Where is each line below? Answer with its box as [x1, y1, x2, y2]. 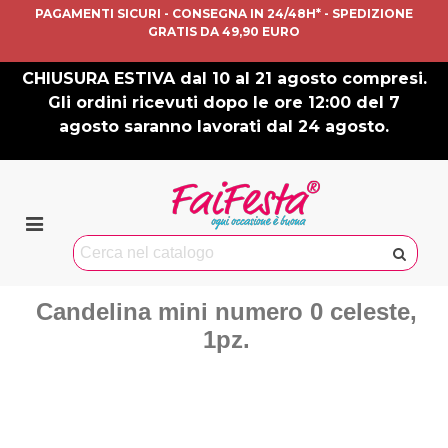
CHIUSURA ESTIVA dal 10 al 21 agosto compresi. [21, 69, 427, 88]
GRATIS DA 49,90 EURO [148, 24, 300, 39]
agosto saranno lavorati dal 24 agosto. [59, 117, 389, 136]
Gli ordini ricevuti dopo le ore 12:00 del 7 [48, 93, 400, 112]
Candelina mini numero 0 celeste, [36, 298, 417, 325]
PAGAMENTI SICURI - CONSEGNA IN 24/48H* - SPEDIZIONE [35, 6, 413, 21]
